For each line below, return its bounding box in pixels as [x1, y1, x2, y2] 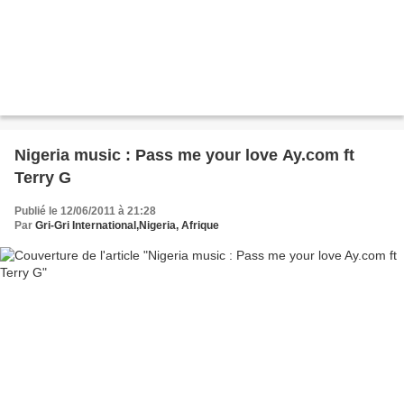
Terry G [14, 169, 71, 188]
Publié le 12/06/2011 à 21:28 [14, 205, 156, 218]
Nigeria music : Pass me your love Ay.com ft [14, 146, 354, 165]
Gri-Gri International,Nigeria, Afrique [35, 219, 219, 233]
